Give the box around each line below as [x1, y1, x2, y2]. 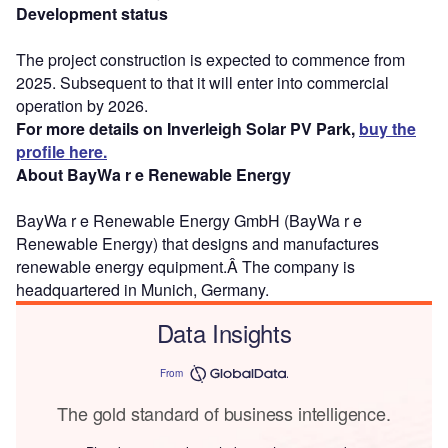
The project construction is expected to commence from [16, 47, 405, 71]
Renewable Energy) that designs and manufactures [16, 231, 379, 255]
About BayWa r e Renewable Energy [16, 162, 291, 186]
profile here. [16, 139, 107, 163]
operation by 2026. [16, 93, 148, 117]
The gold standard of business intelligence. [57, 399, 391, 426]
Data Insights [156, 314, 292, 350]
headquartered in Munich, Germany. [16, 277, 269, 301]
